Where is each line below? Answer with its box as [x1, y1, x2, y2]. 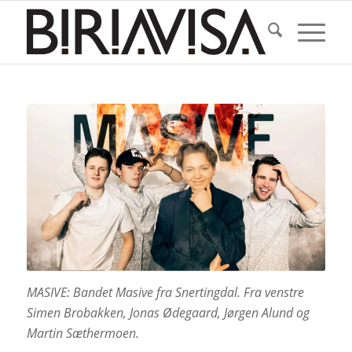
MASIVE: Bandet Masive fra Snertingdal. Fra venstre [26, 283, 304, 301]
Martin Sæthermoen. [26, 324, 139, 342]
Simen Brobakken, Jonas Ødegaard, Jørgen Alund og [26, 303, 310, 321]
